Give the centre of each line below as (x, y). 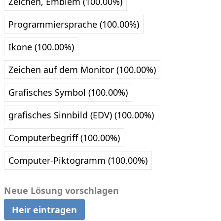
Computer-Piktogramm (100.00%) (78, 161)
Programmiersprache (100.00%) (74, 24)
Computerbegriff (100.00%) (64, 138)
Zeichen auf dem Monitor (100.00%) (82, 70)
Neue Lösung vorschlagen (61, 191)
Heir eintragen (44, 209)
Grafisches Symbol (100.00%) (68, 92)
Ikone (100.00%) (41, 47)
